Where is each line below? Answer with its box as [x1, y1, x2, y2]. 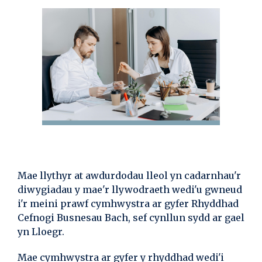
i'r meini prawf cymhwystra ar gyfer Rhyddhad [18, 198, 239, 209]
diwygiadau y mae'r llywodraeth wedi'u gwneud [18, 184, 242, 195]
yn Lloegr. [18, 226, 64, 237]
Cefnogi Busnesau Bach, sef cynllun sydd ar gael [18, 212, 244, 223]
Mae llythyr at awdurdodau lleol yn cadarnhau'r [18, 170, 241, 181]
